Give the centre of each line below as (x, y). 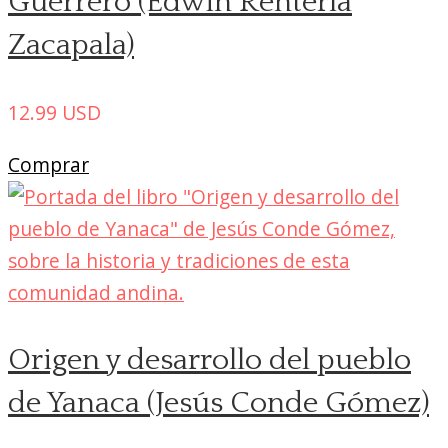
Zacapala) (71, 46)
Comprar (48, 164)
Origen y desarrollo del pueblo (209, 360)
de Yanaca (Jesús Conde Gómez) (218, 403)
